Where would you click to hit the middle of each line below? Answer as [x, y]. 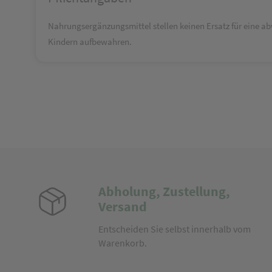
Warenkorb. [122, 243]
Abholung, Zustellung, [164, 191]
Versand [122, 206]
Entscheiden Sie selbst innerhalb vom [174, 229]
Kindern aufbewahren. [90, 42]
